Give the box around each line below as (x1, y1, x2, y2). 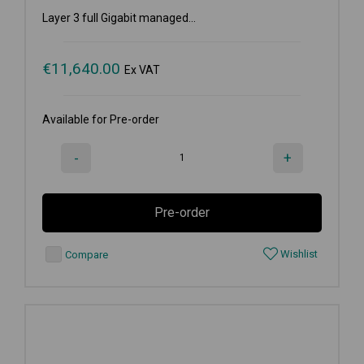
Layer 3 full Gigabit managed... (42, 11, 196, 24)
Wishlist (278, 247, 318, 260)
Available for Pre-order (42, 112, 159, 126)
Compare (63, 248, 108, 261)
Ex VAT (124, 63, 160, 76)
